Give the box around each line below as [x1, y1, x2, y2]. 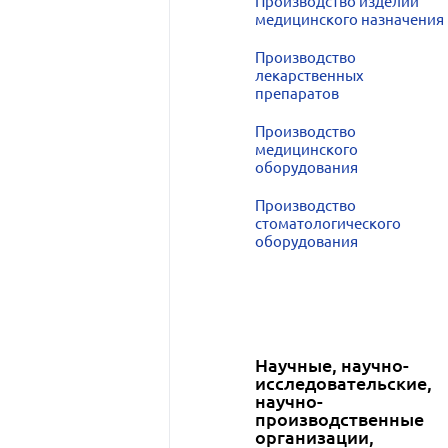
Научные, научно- [254, 354, 409, 376]
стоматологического [254, 215, 401, 232]
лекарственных [254, 67, 364, 84]
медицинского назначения [254, 11, 444, 28]
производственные [254, 408, 424, 430]
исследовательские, [254, 372, 432, 394]
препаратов [254, 85, 339, 102]
